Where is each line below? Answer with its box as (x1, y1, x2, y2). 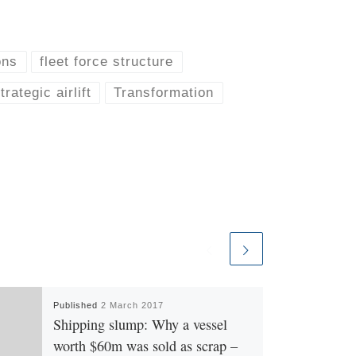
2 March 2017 (100, 300, 164, 310)
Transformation (114, 85, 215, 101)
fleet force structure (40, 53, 174, 69)
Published (52, 300, 101, 310)
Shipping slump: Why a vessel (52, 314, 227, 334)
